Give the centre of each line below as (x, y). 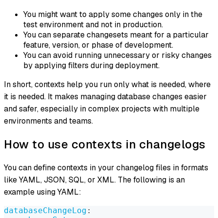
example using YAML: (43, 192)
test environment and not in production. (93, 25)
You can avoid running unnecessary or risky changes (118, 55)
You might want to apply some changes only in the (113, 14)
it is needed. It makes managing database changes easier (105, 97)
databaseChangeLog (45, 210)
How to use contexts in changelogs (105, 144)
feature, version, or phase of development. (98, 45)
